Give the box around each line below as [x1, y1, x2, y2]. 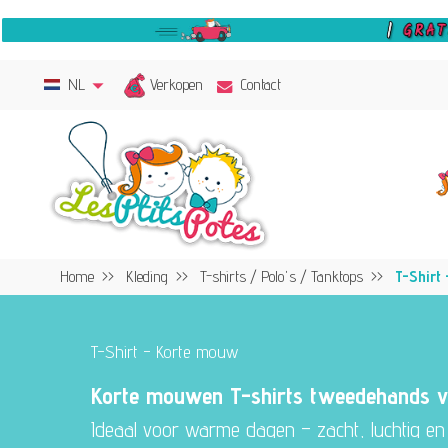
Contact [241, 75, 282, 95]
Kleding [125, 266, 168, 286]
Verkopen [150, 74, 204, 94]
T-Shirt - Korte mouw [91, 340, 239, 362]
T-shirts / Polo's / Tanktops [199, 266, 363, 286]
